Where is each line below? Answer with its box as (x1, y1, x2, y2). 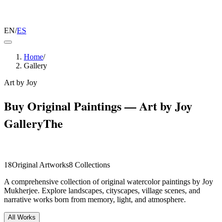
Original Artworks (12, 160, 69, 169)
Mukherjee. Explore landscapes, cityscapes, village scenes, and (4, 186, 200, 195)
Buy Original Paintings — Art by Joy (4, 97, 192, 114)
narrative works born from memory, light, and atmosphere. (4, 195, 186, 204)
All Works (8, 213, 36, 221)
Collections (75, 160, 110, 169)
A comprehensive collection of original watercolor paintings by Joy (4, 177, 213, 186)
